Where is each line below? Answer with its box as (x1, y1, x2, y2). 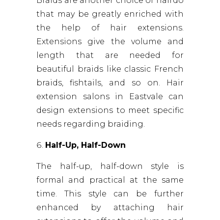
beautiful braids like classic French (36, 64, 184, 74)
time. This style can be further (36, 189, 184, 199)
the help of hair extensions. (36, 23, 184, 33)
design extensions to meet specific (36, 106, 184, 115)
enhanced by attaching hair (36, 203, 184, 213)
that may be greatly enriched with (36, 9, 184, 19)
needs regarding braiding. (36, 119, 145, 129)
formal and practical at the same (36, 175, 184, 185)
